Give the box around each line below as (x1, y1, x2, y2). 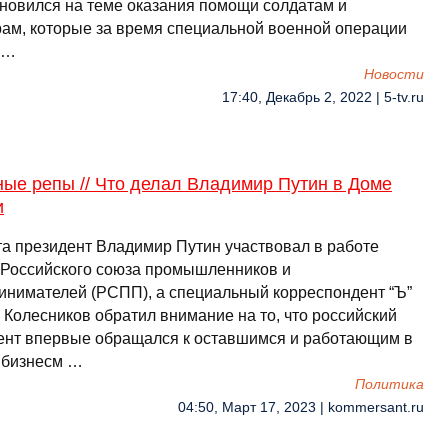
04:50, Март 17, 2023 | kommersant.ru (178, 400, 424, 415)
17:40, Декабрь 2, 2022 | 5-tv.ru (222, 90, 424, 105)
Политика (355, 377, 424, 392)
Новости (364, 67, 424, 82)
